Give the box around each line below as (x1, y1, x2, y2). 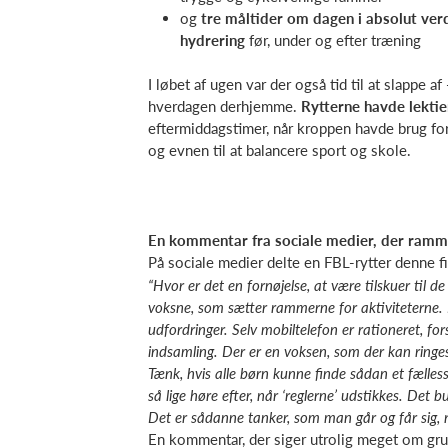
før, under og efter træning (245, 30, 421, 49)
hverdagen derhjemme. (148, 97, 301, 115)
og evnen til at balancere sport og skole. (148, 141, 411, 159)
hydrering (180, 30, 245, 49)
